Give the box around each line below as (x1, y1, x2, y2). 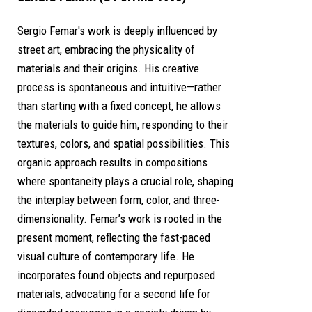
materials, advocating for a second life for (17, 287, 210, 302)
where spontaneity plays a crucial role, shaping (17, 174, 233, 189)
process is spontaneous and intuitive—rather (17, 80, 221, 95)
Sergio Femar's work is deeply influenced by (17, 24, 217, 38)
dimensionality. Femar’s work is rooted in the (17, 212, 222, 226)
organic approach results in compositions (17, 155, 208, 170)
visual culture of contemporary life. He (17, 249, 194, 264)
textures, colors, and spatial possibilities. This (17, 136, 230, 151)
